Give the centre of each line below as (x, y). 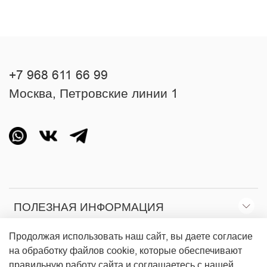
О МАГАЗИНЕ (50, 244)
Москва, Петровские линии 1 (94, 94)
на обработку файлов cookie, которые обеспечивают (125, 251)
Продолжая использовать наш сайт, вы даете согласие (131, 236)
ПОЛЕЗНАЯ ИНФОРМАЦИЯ (89, 207)
